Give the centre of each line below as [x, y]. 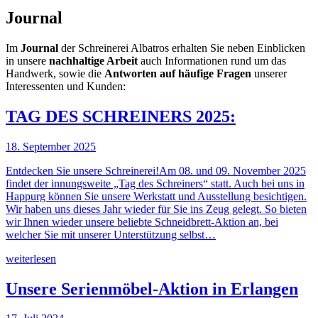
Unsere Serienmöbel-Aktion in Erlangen [152, 289]
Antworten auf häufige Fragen [178, 73]
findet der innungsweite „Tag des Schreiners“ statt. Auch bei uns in [155, 183]
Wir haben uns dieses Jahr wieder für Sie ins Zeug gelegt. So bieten [156, 209]
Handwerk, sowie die [55, 73]
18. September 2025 [51, 146]
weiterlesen [31, 258]
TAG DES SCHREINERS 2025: [121, 116]
